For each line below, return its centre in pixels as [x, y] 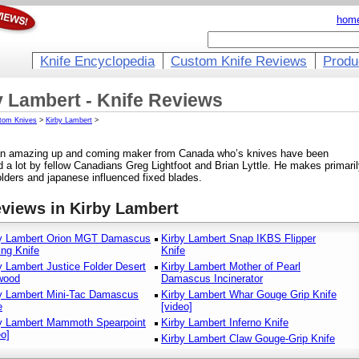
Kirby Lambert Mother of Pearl [231, 266]
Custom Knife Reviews [239, 61]
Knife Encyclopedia [97, 61]
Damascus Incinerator [212, 278]
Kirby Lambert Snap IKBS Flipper [238, 238]
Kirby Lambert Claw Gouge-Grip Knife [248, 338]
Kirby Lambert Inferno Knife [225, 322]
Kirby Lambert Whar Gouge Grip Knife [249, 294]
